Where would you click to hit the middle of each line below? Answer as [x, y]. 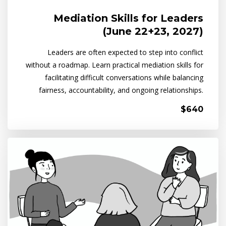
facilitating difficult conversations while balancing [124, 78]
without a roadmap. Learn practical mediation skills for [115, 65]
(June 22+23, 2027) [153, 32]
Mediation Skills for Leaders [128, 18]
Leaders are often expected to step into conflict [125, 52]
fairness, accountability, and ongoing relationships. [121, 90]
